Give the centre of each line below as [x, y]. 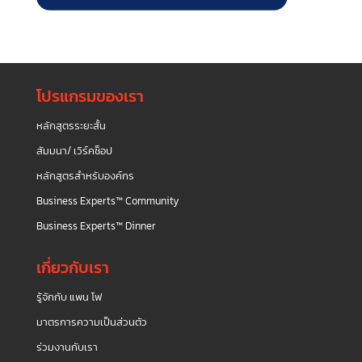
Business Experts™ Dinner [96, 225]
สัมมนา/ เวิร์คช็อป [74, 150]
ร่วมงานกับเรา [67, 347]
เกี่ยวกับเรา [72, 267]
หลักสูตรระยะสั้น [71, 125]
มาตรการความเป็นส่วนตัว [91, 322]
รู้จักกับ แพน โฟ [69, 297]
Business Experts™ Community [107, 200]
